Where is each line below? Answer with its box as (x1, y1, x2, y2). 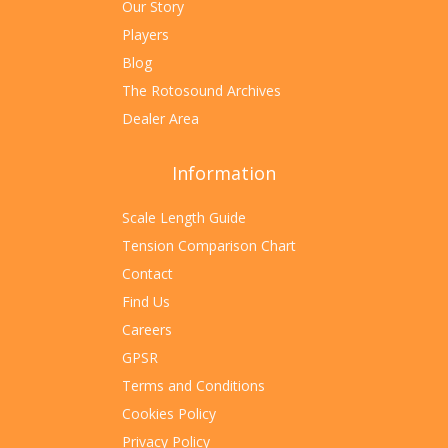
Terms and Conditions (122, 376, 265, 396)
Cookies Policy (122, 404, 216, 424)
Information (172, 161, 276, 186)
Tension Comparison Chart (122, 236, 296, 256)
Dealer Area (122, 109, 199, 129)
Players (122, 25, 169, 45)
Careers (122, 320, 172, 340)
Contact (122, 264, 173, 284)
